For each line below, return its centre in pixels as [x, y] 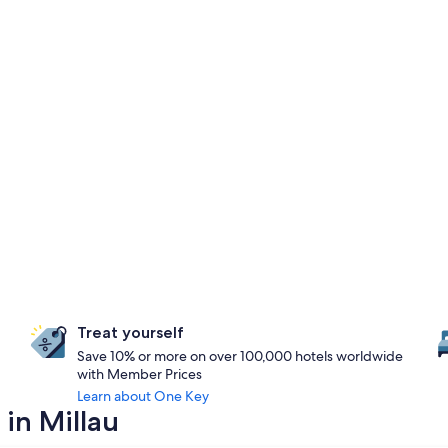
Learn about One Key [143, 396]
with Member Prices [140, 374]
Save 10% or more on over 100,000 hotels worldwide [240, 356]
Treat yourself [131, 332]
